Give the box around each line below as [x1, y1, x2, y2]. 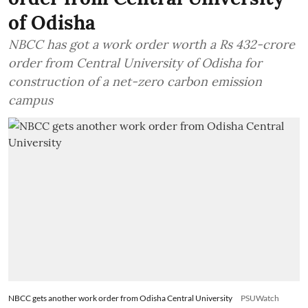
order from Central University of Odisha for [8, 54, 262, 71]
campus [8, 91, 53, 108]
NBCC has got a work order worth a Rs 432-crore [8, 36, 295, 52]
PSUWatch [241, 293, 279, 304]
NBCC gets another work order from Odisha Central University [8, 293, 232, 304]
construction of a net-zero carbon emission [8, 73, 262, 89]
